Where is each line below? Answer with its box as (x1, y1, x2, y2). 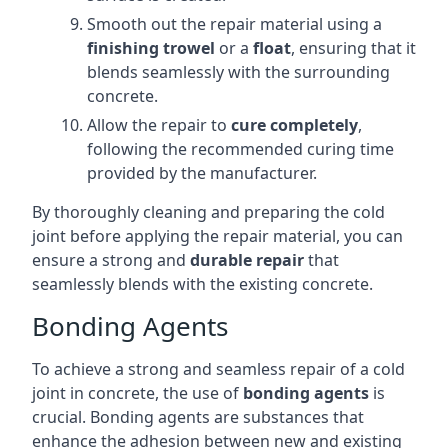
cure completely (231, 114, 358, 136)
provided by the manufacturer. (87, 162, 317, 184)
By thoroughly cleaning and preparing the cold (32, 201, 385, 223)
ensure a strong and (32, 249, 190, 271)
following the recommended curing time (87, 138, 394, 160)
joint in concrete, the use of (32, 382, 243, 404)
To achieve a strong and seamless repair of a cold (32, 358, 405, 380)
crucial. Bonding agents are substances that (32, 406, 364, 428)
